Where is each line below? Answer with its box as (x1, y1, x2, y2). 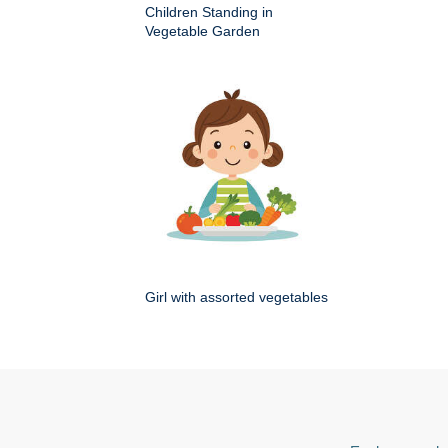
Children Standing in (145, 4, 273, 20)
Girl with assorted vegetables (145, 289, 328, 305)
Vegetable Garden (145, 23, 260, 39)
